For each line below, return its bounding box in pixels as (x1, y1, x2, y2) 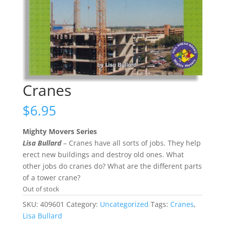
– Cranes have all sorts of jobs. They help (61, 138, 201, 148)
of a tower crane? (22, 172, 80, 182)
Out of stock (22, 184, 59, 193)
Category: (66, 199, 100, 209)
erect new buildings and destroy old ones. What (22, 149, 184, 159)
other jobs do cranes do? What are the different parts (22, 161, 202, 171)
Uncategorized (99, 199, 149, 209)
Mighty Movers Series (22, 126, 97, 136)
